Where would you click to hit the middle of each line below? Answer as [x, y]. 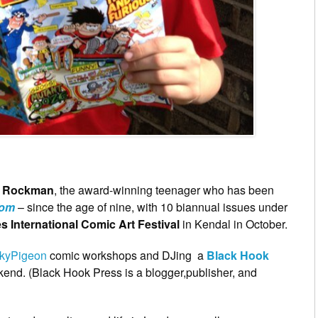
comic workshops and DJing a [127, 256]
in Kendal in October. [234, 224]
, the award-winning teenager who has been [164, 190]
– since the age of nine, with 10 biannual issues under [151, 207]
